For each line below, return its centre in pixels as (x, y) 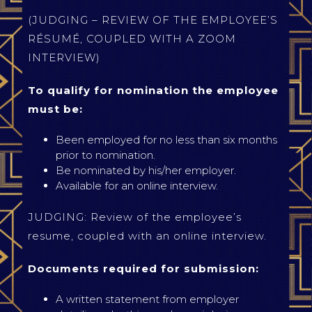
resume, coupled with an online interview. (147, 236)
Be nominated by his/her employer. (146, 170)
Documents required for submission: (143, 268)
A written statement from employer (147, 299)
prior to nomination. (106, 155)
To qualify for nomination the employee (153, 90)
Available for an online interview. (137, 186)
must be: (55, 109)
